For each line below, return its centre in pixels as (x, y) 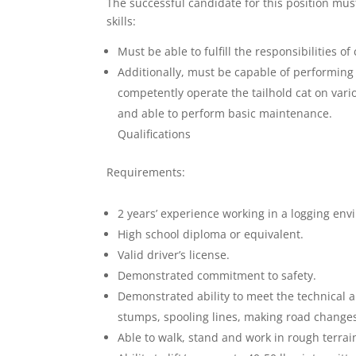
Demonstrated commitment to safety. (217, 275)
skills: (122, 21)
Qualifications (155, 134)
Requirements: (146, 172)
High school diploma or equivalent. (211, 234)
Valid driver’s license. (176, 255)
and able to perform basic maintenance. (227, 113)
